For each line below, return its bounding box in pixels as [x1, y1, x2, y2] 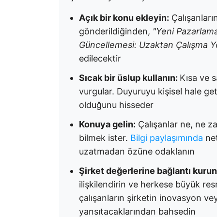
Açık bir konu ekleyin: [79, 13, 169, 23]
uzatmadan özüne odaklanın [79, 146, 195, 156]
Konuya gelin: [79, 119, 136, 129]
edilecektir [79, 53, 121, 63]
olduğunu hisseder [79, 100, 154, 110]
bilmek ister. [79, 133, 130, 143]
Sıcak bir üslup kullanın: [79, 73, 180, 83]
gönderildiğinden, [79, 26, 153, 36]
